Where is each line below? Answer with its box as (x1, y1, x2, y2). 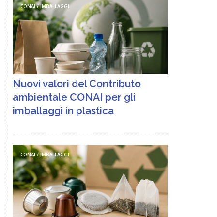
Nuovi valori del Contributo (13, 77, 141, 90)
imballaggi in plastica (13, 105, 114, 117)
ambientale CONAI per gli (13, 91, 136, 103)
